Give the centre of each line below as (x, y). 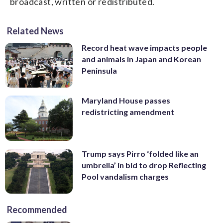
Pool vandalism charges (125, 176)
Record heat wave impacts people (144, 47)
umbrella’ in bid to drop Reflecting (144, 165)
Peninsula (99, 70)
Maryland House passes (126, 101)
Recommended (37, 210)
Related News (35, 31)
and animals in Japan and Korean (141, 59)
